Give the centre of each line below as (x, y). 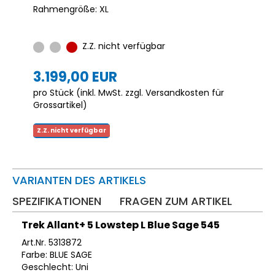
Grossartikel (58, 105)
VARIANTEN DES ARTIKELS (79, 180)
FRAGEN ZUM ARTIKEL (176, 201)
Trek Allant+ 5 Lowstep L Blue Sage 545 (121, 225)
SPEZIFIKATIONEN (57, 201)
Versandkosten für (185, 93)
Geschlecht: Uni (55, 267)
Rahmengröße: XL (71, 10)
